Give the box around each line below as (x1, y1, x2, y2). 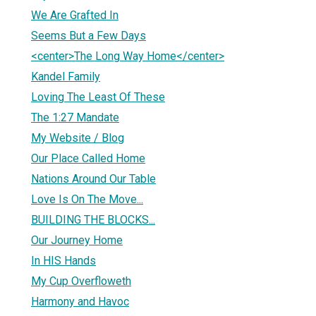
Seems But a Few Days (31, 28, 146, 42)
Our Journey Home (31, 233, 123, 247)
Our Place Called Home (31, 151, 145, 165)
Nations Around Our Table (31, 171, 156, 186)
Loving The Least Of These (31, 90, 165, 104)
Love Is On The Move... (31, 192, 143, 206)
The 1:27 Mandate (31, 110, 119, 124)
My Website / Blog (31, 130, 124, 145)
